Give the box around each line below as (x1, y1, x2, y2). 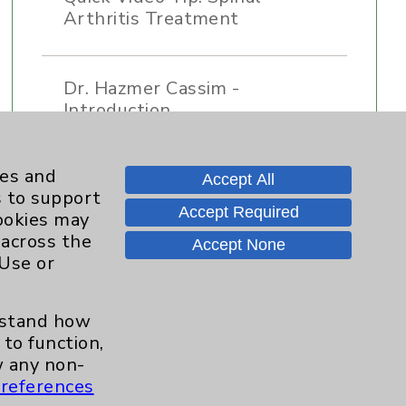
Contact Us (231, 307, 324, 329)
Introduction (63, 98, 171, 122)
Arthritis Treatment (63, 6, 239, 31)
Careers (243, 363, 308, 385)
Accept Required (178, 203, 299, 221)
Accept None (191, 236, 285, 254)
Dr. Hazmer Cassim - (63, 76, 240, 101)
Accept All (202, 170, 275, 188)
